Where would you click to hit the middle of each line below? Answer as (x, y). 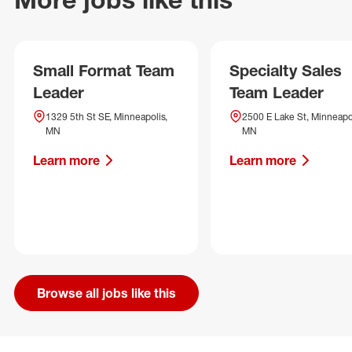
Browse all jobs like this (106, 293)
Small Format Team (104, 70)
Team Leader (277, 92)
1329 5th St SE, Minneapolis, (106, 116)
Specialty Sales (286, 70)
